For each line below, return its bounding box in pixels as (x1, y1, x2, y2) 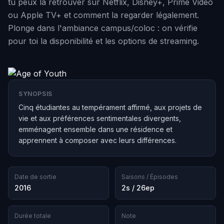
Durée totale (14, 212, 51, 219)
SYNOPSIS (18, 90, 52, 97)
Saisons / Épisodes (121, 173, 178, 180)
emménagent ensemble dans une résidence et (18, 125, 172, 133)
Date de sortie (14, 173, 56, 180)
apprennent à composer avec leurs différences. (18, 136, 176, 144)
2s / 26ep (121, 183, 154, 192)
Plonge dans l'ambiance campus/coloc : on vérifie (8, 23, 197, 33)
